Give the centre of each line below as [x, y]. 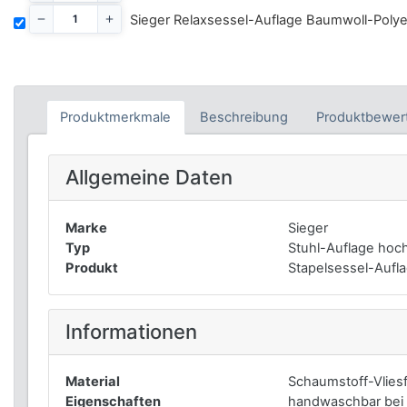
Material [92, 381]
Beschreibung [243, 117]
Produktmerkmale [116, 117]
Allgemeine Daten [149, 178]
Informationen [131, 331]
